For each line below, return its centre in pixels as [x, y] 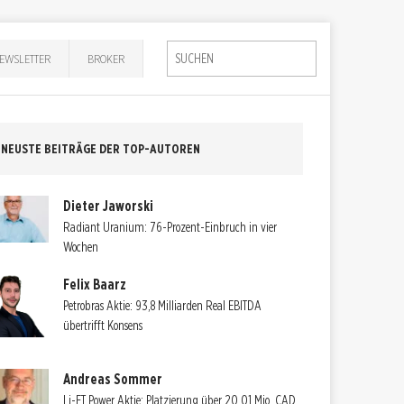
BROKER [106, 58]
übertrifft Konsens [103, 326]
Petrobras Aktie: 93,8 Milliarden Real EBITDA [163, 306]
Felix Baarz [95, 285]
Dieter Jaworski [109, 206]
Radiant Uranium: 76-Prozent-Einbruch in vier [170, 227]
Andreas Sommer [113, 379]
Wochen [81, 247]
